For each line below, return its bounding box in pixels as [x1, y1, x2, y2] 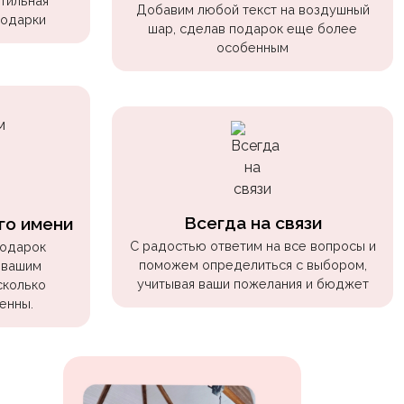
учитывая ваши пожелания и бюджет [136, 275, 369, 291]
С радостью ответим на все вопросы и [129, 237, 376, 253]
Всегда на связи [183, 212, 322, 233]
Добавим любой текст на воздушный [135, 2, 370, 18]
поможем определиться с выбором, [138, 256, 367, 272]
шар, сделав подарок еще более [148, 21, 357, 37]
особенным [216, 40, 289, 56]
